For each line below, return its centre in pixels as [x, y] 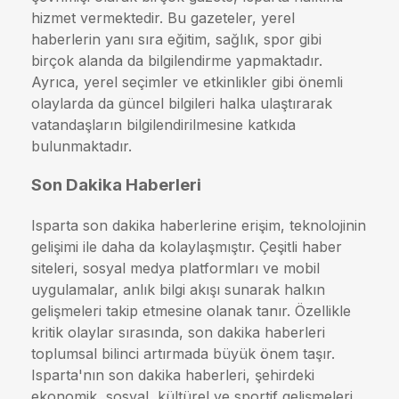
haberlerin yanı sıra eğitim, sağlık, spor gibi [176, 39]
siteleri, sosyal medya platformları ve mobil [175, 269]
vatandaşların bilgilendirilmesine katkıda [163, 124]
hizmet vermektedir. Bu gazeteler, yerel [163, 17]
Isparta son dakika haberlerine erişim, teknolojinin [199, 226]
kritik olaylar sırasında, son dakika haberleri [178, 333]
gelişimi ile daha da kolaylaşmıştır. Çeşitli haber [187, 247]
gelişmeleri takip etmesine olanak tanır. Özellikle [191, 311]
